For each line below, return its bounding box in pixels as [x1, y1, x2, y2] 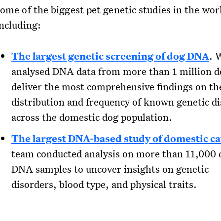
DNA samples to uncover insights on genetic [11, 162, 209, 175]
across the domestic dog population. [11, 110, 175, 123]
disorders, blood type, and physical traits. [11, 178, 197, 190]
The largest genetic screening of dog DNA [11, 49, 209, 63]
